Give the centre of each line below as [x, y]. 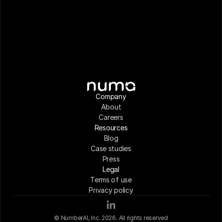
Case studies [111, 148]
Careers [111, 117]
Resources [111, 128]
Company [111, 96]
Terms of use [111, 180]
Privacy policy [111, 190]
